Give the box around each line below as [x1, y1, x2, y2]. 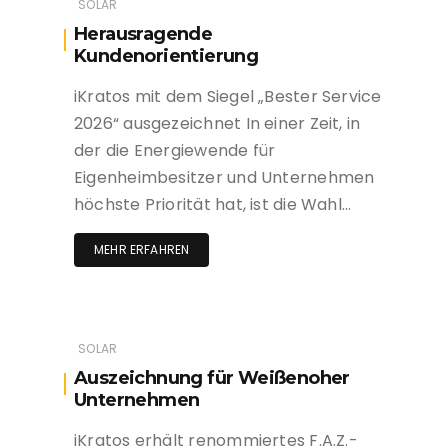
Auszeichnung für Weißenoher [74, 367, 350, 390]
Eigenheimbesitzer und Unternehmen [74, 166, 375, 190]
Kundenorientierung [74, 45, 259, 68]
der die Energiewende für [74, 139, 276, 163]
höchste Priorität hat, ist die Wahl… [74, 193, 352, 217]
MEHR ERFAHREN [94, 241, 190, 259]
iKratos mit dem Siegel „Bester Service [74, 85, 382, 109]
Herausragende [74, 23, 213, 46]
